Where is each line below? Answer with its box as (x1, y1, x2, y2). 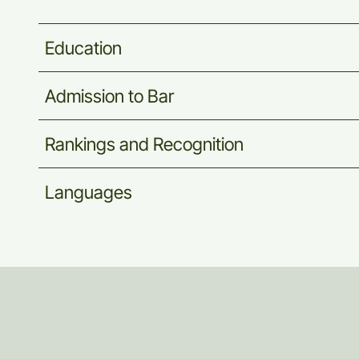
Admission (45, 84, 124, 107)
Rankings (45, 132, 115, 155)
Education (45, 36, 122, 58)
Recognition (153, 132, 244, 155)
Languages (45, 180, 132, 203)
